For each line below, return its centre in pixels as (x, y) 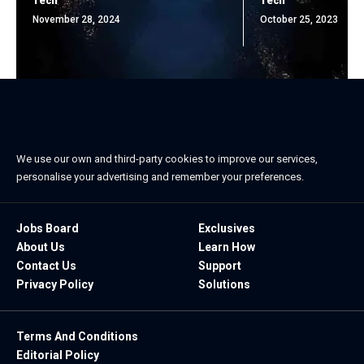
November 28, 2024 (76, 19)
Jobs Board (48, 228)
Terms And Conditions (77, 336)
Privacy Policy (55, 284)
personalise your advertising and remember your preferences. (160, 176)
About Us (41, 247)
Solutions (224, 284)
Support (220, 265)
